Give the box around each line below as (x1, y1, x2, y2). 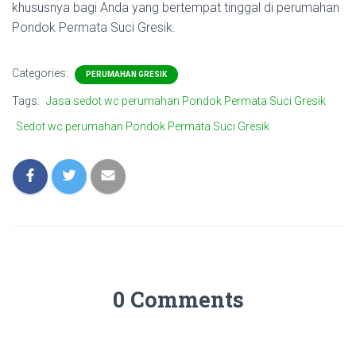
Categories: (12, 67, 71, 79)
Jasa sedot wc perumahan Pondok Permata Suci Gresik (46, 95, 326, 107)
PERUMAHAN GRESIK (86, 70, 167, 79)
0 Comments (112, 285, 244, 313)
